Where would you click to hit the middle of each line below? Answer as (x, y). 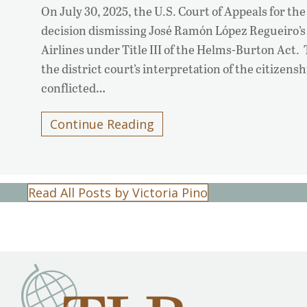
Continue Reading (102, 124)
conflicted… (73, 88)
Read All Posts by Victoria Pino (118, 193)
